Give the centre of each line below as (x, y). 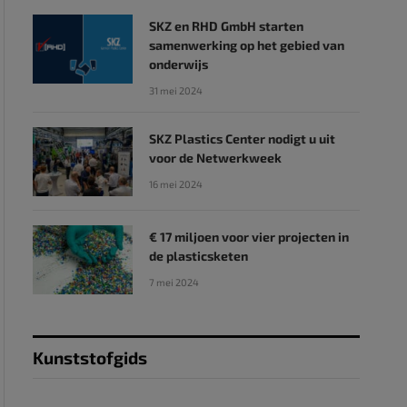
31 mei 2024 (175, 90)
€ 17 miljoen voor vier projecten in (248, 237)
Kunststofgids (89, 357)
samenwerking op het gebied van (246, 45)
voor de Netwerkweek (215, 158)
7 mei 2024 (174, 282)
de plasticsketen (198, 256)
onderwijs (178, 64)
